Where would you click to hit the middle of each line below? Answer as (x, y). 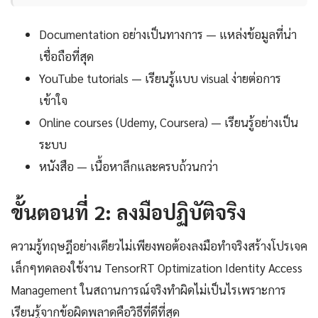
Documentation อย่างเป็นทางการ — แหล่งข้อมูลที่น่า (168, 34)
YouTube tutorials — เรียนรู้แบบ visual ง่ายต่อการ (160, 78)
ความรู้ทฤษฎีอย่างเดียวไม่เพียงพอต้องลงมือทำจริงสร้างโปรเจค (159, 246)
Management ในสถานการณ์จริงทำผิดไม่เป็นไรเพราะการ (148, 290)
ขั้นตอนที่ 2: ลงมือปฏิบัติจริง (128, 212)
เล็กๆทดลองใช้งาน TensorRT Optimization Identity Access (157, 268)
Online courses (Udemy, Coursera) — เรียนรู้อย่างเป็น (169, 122)
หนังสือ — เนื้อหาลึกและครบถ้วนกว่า (128, 166)
